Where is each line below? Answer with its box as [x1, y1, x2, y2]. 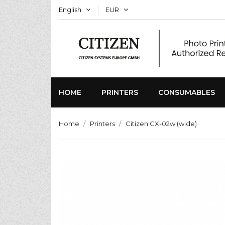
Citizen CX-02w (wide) [126, 120, 197, 128]
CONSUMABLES [158, 88, 215, 97]
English [59, 6, 81, 14]
